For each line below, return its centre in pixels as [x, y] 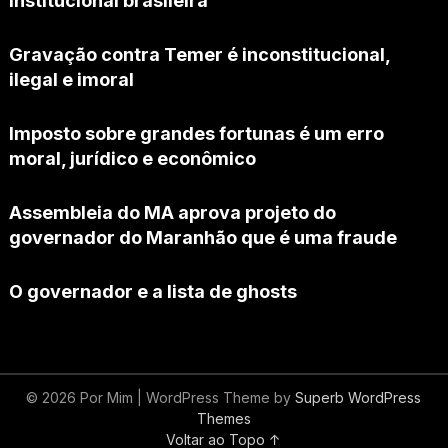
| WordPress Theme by [216, 398]
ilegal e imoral [71, 80]
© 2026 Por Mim [82, 398]
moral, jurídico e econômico [132, 159]
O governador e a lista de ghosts [152, 292]
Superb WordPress [358, 398]
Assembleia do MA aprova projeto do [172, 213]
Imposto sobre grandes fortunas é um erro [196, 134]
